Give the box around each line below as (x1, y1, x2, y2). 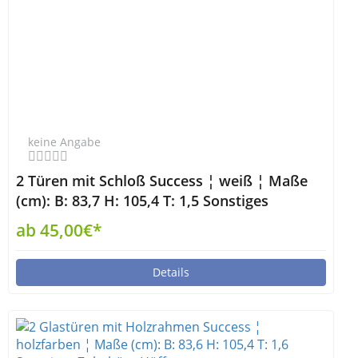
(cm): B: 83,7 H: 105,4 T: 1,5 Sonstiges (16, 191, 268, 210)
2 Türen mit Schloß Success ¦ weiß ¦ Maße (16, 171, 308, 190)
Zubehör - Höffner (16, 211, 140, 230)
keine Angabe (28, 134, 101, 149)
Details (153, 265, 189, 280)
